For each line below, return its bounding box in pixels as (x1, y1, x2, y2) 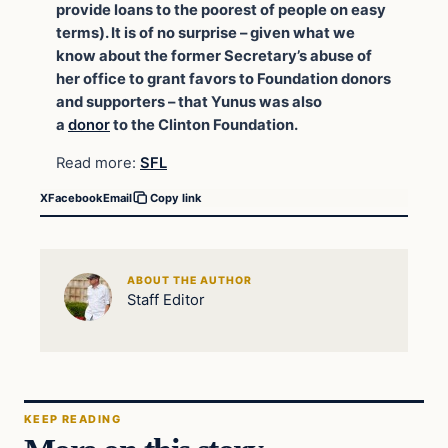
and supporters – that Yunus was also (56, 92, 322, 111)
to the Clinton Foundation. (110, 115, 298, 134)
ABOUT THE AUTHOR (126, 273, 253, 287)
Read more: (56, 153, 140, 172)
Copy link (150, 191, 202, 206)
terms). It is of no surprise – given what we (56, 23, 355, 42)
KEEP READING (24, 412, 121, 427)
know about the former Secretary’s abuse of (56, 46, 372, 65)
